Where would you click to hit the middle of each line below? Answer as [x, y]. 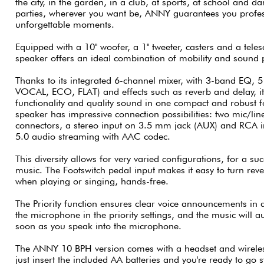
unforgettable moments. [65, 24]
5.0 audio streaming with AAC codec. [93, 136]
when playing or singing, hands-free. [92, 181]
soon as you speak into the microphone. [98, 226]
